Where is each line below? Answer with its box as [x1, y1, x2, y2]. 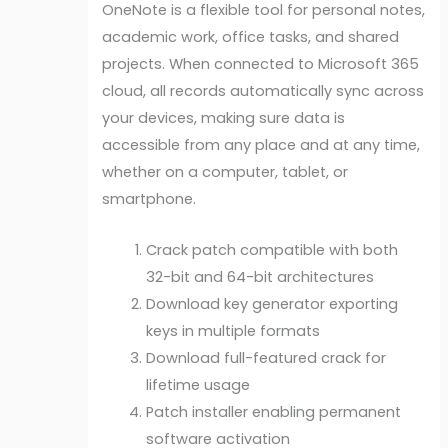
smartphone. [102, 189, 197, 210]
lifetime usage [146, 374, 251, 395]
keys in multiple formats [146, 320, 321, 341]
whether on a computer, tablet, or [102, 162, 349, 183]
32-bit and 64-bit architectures [146, 266, 375, 287]
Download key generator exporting [146, 293, 399, 314]
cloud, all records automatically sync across [102, 81, 425, 102]
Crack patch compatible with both [146, 239, 399, 260]
